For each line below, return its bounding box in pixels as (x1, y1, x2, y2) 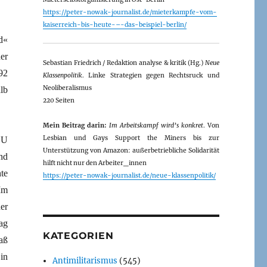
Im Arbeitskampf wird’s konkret (108, 121, 203, 129)
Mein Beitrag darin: (42, 121, 107, 129)
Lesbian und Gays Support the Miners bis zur (42, 133, 219, 142)
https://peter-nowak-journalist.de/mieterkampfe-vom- (42, 8, 217, 16)
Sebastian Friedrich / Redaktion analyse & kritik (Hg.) (42, 58, 205, 67)
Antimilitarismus (52, 255, 118, 266)
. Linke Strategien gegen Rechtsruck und (82, 71, 219, 79)
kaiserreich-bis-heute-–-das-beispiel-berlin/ (42, 20, 187, 29)
